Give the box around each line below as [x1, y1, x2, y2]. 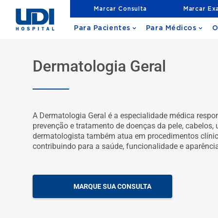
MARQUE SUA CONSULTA [73, 182, 151, 190]
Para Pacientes [74, 25, 130, 32]
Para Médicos [145, 25, 197, 32]
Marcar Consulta [94, 5, 147, 12]
